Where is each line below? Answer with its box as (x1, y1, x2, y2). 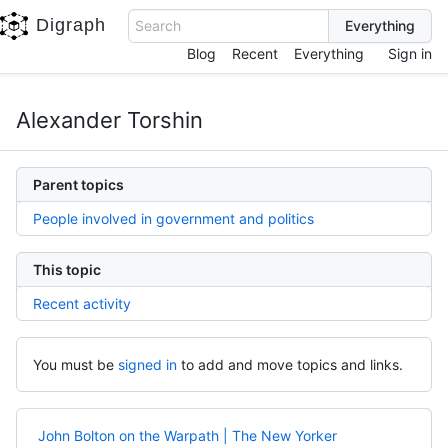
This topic (33, 261, 101, 278)
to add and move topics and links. (181, 356, 403, 373)
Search (135, 17, 181, 34)
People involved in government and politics (33, 210, 314, 227)
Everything (294, 45, 364, 62)
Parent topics (33, 176, 124, 193)
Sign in (388, 45, 432, 62)
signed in (118, 356, 177, 373)
